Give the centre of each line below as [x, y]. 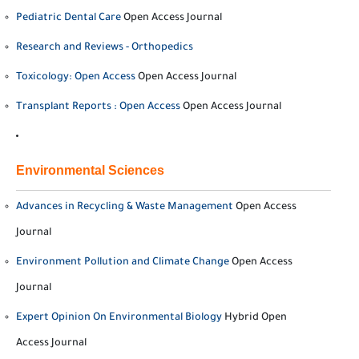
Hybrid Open [256, 318]
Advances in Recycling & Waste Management [125, 208]
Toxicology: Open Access [76, 78]
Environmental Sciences [90, 170]
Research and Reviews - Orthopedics [105, 48]
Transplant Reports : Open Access [98, 107]
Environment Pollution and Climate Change [123, 263]
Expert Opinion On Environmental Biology [119, 318]
